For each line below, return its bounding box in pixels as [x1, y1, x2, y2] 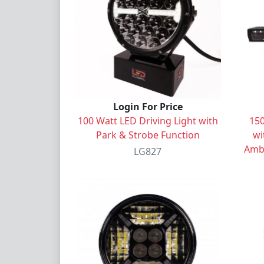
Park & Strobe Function [95, 128, 200, 141]
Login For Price [113, 100, 183, 113]
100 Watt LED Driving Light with [77, 114, 218, 127]
